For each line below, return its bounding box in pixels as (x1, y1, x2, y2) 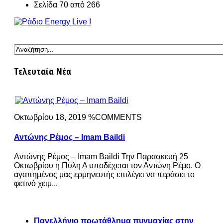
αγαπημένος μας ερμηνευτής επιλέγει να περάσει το (14, 170, 195, 179)
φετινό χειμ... (14, 179, 58, 188)
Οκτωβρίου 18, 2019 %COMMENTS (14, 113, 142, 122)
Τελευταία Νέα (14, 64, 71, 77)
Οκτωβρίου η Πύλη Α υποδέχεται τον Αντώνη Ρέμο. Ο (14, 161, 201, 170)
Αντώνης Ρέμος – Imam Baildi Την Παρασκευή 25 (14, 152, 188, 161)
